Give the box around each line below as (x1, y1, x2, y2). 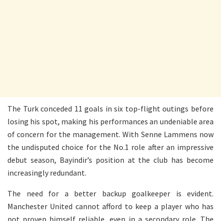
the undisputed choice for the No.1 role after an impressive (7, 142, 214, 152)
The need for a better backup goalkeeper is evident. (7, 188, 214, 199)
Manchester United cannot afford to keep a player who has (7, 201, 214, 212)
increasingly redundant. (7, 168, 86, 178)
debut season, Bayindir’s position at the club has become (7, 155, 214, 165)
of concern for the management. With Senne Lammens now (7, 129, 214, 140)
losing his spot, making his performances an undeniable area (7, 116, 214, 127)
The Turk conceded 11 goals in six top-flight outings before (7, 104, 214, 114)
